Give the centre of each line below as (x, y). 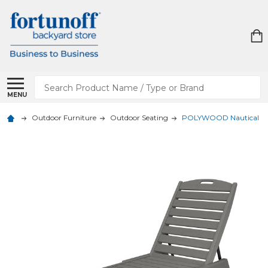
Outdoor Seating (139, 118)
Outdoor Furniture (64, 118)
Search (51, 82)
